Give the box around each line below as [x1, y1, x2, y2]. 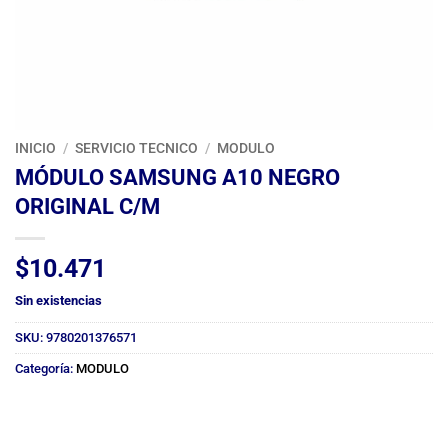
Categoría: [15, 360, 76, 376]
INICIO [15, 140, 56, 157]
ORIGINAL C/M [15, 192, 160, 219]
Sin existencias [15, 292, 102, 308]
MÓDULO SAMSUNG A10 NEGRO [15, 163, 340, 190]
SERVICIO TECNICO [75, 140, 199, 157]
